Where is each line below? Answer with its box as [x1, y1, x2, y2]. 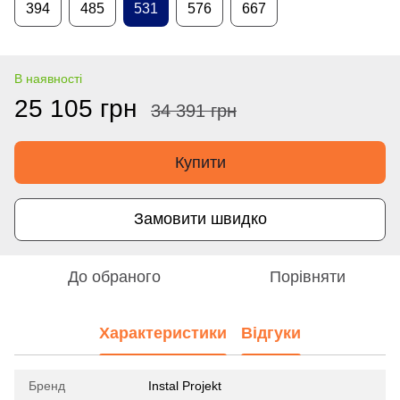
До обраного [68, 267, 161, 286]
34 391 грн [151, 100, 237, 121]
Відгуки [241, 324, 301, 343]
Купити [174, 153, 226, 171]
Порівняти [269, 267, 346, 286]
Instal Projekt [148, 378, 221, 393]
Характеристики [99, 324, 227, 343]
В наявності [14, 71, 82, 86]
